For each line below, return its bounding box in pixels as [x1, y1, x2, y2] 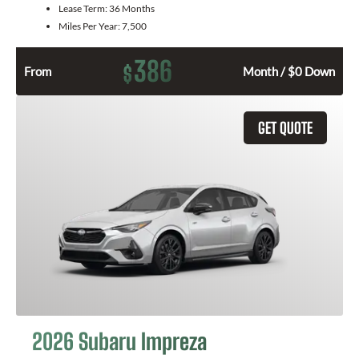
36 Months [109, 2, 155, 15]
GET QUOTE [258, 119, 313, 138]
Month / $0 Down [243, 64, 335, 79]
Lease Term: [58, 2, 109, 15]
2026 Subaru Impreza [32, 328, 207, 356]
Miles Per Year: [58, 20, 122, 33]
